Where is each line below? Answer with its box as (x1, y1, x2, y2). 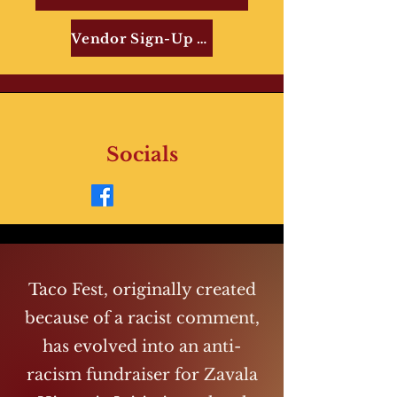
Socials (105, 143, 178, 167)
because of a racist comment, (24, 308, 260, 328)
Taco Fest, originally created (27, 280, 256, 300)
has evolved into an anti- (43, 337, 241, 356)
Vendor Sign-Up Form (197, 29, 207, 47)
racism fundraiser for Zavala (26, 365, 258, 385)
